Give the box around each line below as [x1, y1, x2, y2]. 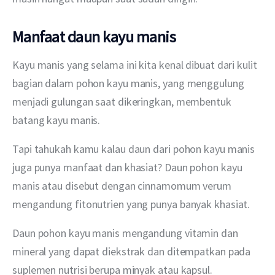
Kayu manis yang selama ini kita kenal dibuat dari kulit [12, 57, 260, 72]
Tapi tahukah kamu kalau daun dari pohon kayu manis [12, 141, 258, 156]
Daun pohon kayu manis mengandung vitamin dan [12, 225, 241, 240]
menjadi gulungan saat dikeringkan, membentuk [12, 94, 234, 109]
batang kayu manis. [12, 112, 101, 127]
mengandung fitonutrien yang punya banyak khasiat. [12, 196, 253, 211]
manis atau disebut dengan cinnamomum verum [12, 178, 234, 193]
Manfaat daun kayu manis [12, 26, 176, 47]
